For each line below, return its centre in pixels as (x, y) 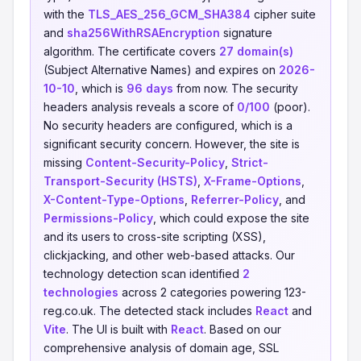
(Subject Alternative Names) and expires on (161, 70)
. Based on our (243, 329)
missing (64, 162)
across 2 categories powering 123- (212, 292)
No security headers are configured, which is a (168, 125)
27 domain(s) (256, 51)
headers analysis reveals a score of (140, 107)
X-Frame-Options (253, 181)
